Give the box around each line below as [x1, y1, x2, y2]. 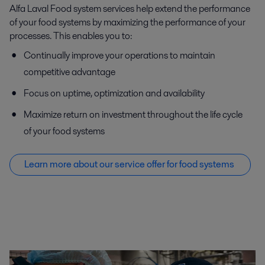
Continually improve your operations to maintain [24, 49, 215, 63]
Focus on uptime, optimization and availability [24, 86, 205, 101]
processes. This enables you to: [9, 29, 132, 43]
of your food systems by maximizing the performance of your [9, 15, 245, 30]
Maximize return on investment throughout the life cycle [24, 108, 243, 122]
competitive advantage [24, 65, 115, 79]
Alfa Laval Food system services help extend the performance [9, 2, 250, 16]
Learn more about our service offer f [24, 157, 169, 172]
